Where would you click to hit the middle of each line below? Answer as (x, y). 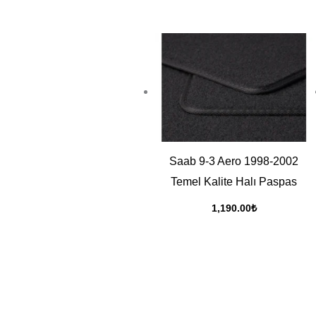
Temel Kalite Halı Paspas (234, 181)
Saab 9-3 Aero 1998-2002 (234, 161)
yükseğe (279, 20)
